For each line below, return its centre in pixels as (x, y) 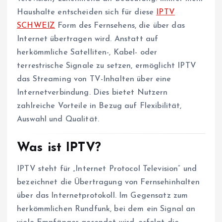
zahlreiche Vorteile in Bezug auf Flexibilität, (99, 106)
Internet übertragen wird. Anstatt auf (88, 39)
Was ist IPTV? (59, 148)
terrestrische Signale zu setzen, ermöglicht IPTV (107, 66)
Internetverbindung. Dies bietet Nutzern (92, 92)
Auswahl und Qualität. (58, 119)
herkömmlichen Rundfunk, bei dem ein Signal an (106, 209)
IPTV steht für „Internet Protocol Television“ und (107, 169)
